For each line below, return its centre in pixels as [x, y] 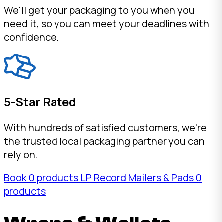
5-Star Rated [40, 102]
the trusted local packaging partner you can [104, 141]
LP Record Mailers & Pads [138, 178]
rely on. [21, 155]
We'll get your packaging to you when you [99, 10]
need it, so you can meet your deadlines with [107, 23]
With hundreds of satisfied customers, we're [105, 128]
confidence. [31, 37]
